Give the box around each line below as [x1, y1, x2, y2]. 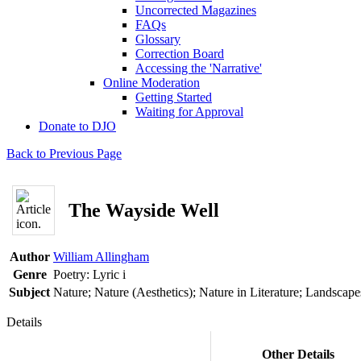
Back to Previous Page [6, 147, 122, 160]
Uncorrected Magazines [135, 3, 256, 17]
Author [9, 250, 50, 263]
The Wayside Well [68, 199, 219, 221]
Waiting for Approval [135, 105, 243, 118]
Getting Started [135, 90, 212, 104]
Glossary [135, 32, 180, 46]
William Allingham [53, 250, 149, 263]
